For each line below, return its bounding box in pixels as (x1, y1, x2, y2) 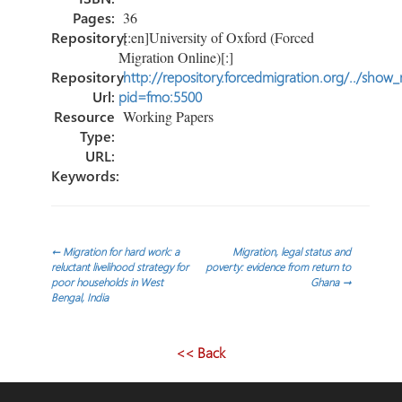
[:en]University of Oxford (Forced (118, 27, 314, 47)
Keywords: (50, 165, 119, 185)
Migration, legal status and (232, 243, 352, 258)
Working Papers (118, 106, 214, 126)
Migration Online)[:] (118, 47, 233, 66)
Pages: (72, 7, 115, 27)
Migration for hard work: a (59, 243, 179, 258)
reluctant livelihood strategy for (50, 258, 188, 274)
